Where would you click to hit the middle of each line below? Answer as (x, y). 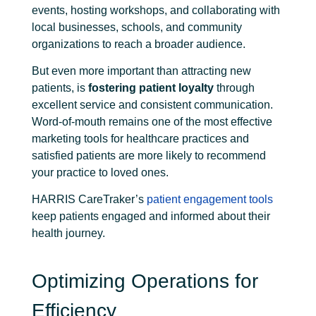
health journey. (68, 233)
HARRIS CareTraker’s (89, 200)
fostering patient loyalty (152, 88)
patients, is (60, 88)
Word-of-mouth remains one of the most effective (152, 122)
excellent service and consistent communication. (152, 105)
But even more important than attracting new (141, 71)
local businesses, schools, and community (137, 27)
